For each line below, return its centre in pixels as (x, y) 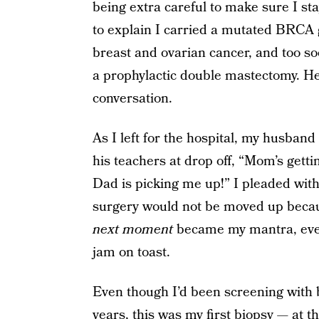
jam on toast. (131, 252)
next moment (132, 230)
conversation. (132, 99)
